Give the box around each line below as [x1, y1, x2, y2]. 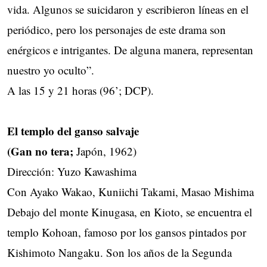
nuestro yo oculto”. [7, 62, 94, 77]
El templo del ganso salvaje [7, 122, 139, 139]
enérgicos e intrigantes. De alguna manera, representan [7, 42, 253, 57]
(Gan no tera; [7, 142, 76, 159]
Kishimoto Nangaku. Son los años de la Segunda [7, 244, 232, 260]
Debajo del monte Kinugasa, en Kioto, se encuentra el [7, 204, 252, 219]
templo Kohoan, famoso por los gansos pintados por [7, 224, 246, 240]
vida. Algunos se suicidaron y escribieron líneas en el [7, 1, 249, 17]
